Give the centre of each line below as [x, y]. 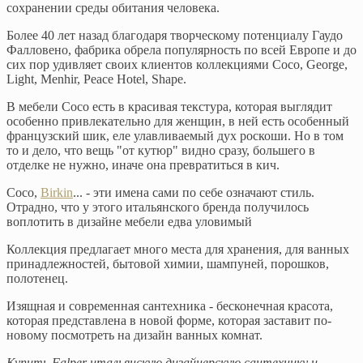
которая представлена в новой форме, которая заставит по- [169, 320]
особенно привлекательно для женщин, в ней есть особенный [178, 121]
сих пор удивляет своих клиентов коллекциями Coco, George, [177, 64]
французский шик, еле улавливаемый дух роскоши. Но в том [175, 135]
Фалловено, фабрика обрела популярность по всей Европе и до [181, 49]
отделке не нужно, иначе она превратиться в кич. [143, 164]
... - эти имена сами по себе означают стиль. [194, 192]
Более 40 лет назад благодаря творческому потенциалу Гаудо [175, 35]
